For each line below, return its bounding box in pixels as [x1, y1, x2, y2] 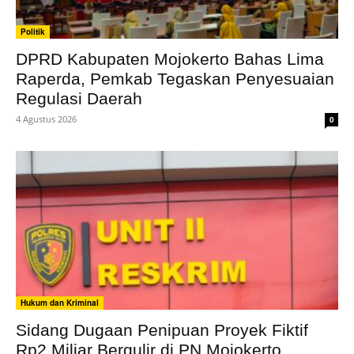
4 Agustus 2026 [16, 112, 77, 125]
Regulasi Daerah [16, 88, 142, 107]
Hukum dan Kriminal [21, 297, 99, 309]
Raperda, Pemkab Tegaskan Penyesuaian [16, 69, 334, 88]
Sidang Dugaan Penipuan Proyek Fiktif [16, 321, 308, 340]
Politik [21, 25, 45, 37]
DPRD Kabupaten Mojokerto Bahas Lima [16, 49, 324, 68]
